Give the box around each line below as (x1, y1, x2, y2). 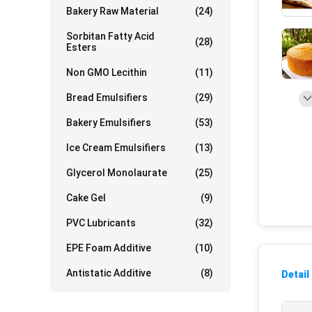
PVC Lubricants (66, 217, 136, 228)
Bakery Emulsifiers (66, 117, 151, 128)
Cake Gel (66, 192, 106, 203)
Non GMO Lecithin (66, 67, 147, 78)
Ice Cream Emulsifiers (66, 142, 166, 153)
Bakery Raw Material (66, 6, 159, 17)
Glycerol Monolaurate (66, 167, 167, 178)
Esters (66, 42, 97, 53)
